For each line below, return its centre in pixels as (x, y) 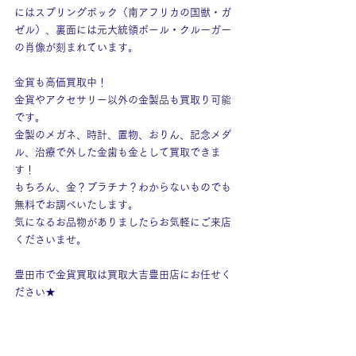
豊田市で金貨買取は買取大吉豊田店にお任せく (123, 275)
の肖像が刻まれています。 (76, 47)
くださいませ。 (50, 240)
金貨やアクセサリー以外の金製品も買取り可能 (123, 100)
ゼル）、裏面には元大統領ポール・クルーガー (123, 30)
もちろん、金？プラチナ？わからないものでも (123, 187)
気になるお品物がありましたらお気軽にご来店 (123, 222)
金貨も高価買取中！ (61, 82)
